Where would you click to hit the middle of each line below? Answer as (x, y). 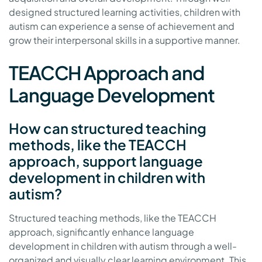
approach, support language (106, 161)
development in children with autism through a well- (123, 246)
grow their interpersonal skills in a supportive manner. (125, 40)
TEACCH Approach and (106, 73)
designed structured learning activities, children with (125, 12)
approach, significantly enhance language (101, 232)
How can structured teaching (108, 128)
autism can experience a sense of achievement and (122, 26)
